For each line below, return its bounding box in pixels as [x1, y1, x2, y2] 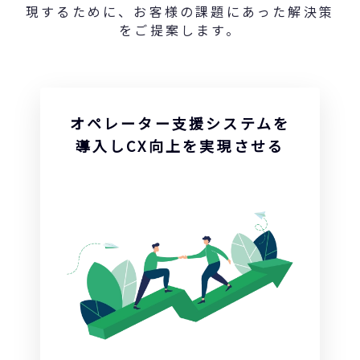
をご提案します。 [119, 20, 241, 40]
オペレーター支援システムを [69, 112, 291, 134]
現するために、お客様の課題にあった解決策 [26, 2, 334, 22]
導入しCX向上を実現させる [75, 135, 285, 157]
